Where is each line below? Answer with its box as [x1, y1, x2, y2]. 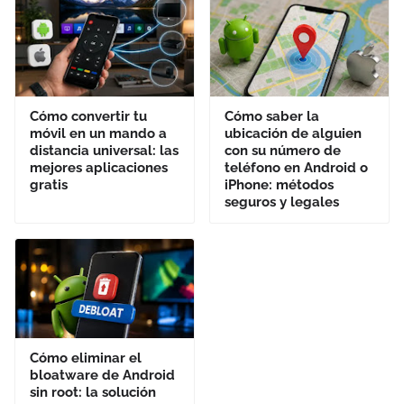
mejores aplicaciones [30, 160, 168, 176]
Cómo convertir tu [30, 108, 147, 124]
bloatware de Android [30, 367, 175, 383]
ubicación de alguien [225, 125, 362, 142]
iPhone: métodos [225, 177, 334, 193]
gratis [30, 177, 68, 193]
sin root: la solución [30, 384, 156, 400]
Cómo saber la [225, 108, 319, 124]
